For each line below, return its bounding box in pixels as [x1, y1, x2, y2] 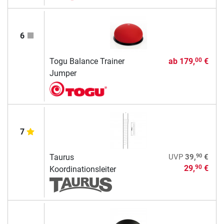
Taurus [49, 152, 74, 162]
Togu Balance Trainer [49, 56, 124, 66]
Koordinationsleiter [49, 164, 116, 174]
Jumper [49, 68, 76, 78]
